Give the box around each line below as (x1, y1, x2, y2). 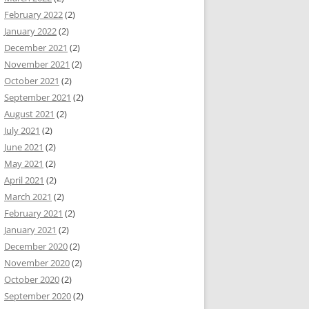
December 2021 (4, 41, 68, 54)
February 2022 (4, 8, 63, 21)
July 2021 (4, 124, 40, 137)
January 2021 (4, 223, 57, 236)
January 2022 (4, 25, 57, 37)
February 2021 (4, 207, 63, 219)
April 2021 (4, 174, 44, 186)
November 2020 (4, 257, 70, 269)
